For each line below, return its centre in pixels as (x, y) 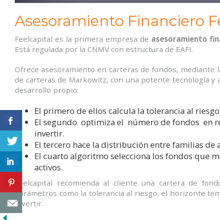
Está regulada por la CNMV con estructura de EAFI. (104, 49)
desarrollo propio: (47, 90)
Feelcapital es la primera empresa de (83, 39)
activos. (49, 167)
